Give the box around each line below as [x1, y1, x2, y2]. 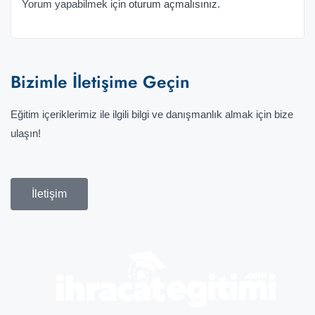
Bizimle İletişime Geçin [11, 70, 190, 95]
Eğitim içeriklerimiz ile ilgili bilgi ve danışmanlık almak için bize [11, 108, 293, 121]
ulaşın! [11, 127, 41, 140]
